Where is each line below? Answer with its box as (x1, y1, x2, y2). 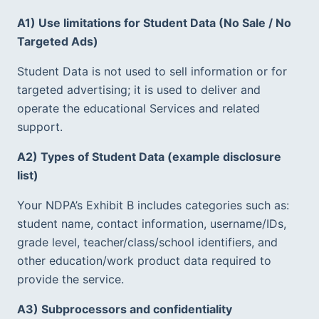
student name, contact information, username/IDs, (17, 216, 286, 231)
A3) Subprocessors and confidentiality (17, 301, 232, 316)
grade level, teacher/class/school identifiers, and (17, 234, 278, 249)
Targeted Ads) (17, 33, 98, 48)
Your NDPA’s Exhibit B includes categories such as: (17, 197, 289, 212)
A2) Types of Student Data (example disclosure (17, 149, 281, 164)
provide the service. (17, 271, 131, 286)
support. (17, 119, 70, 134)
